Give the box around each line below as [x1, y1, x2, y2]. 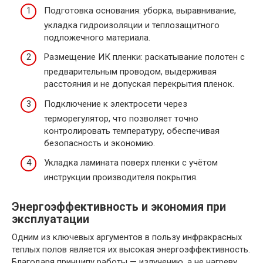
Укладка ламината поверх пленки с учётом [44, 157, 218, 168]
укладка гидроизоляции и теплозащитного [44, 19, 220, 31]
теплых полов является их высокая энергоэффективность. [12, 244, 250, 255]
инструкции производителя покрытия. [44, 172, 198, 183]
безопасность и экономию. [44, 137, 155, 149]
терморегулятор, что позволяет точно [44, 113, 198, 124]
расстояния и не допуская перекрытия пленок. [44, 79, 234, 90]
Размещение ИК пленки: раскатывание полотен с [44, 52, 245, 63]
